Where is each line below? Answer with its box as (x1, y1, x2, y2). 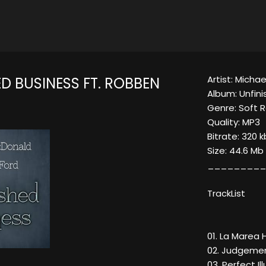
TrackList (207, 187, 245, 200)
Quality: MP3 (207, 116, 260, 129)
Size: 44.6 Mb (207, 144, 264, 157)
